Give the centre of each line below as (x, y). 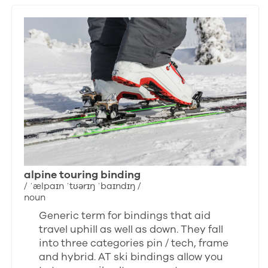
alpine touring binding (83, 175)
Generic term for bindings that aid (125, 216)
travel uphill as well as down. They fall (131, 230)
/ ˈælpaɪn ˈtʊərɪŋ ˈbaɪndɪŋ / (83, 186)
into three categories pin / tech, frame (134, 243)
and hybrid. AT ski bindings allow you (131, 257)
